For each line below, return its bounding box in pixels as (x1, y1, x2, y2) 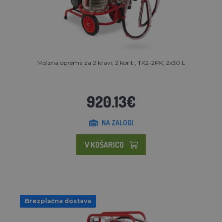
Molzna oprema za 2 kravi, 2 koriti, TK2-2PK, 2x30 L (37, 58, 185, 66)
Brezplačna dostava (25, 197, 91, 205)
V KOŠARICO (84, 139, 124, 150)
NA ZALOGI (101, 118, 133, 127)
